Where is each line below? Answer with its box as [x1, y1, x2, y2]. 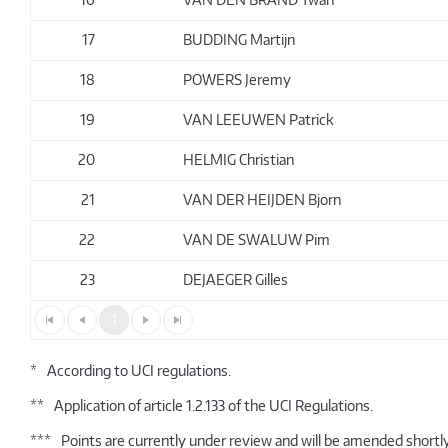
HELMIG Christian [183, 151, 295, 168]
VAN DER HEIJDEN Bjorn [183, 191, 342, 208]
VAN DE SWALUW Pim [183, 231, 331, 248]
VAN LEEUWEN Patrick [183, 111, 335, 128]
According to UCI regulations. [47, 361, 231, 379]
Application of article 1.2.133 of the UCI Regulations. [54, 396, 373, 414]
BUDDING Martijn [183, 31, 296, 48]
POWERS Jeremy [183, 71, 292, 88]
